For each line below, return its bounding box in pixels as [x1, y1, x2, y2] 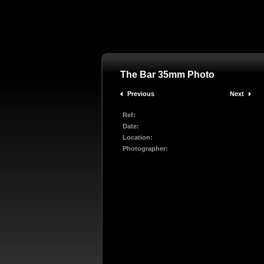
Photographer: [123, 145, 168, 152]
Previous [127, 90, 154, 97]
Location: [123, 134, 153, 141]
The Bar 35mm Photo [120, 70, 214, 80]
